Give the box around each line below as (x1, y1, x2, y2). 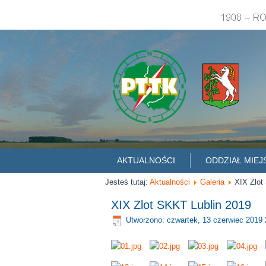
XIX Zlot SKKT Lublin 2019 (111, 198, 251, 211)
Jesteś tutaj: (105, 178, 150, 186)
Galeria (200, 178, 224, 186)
